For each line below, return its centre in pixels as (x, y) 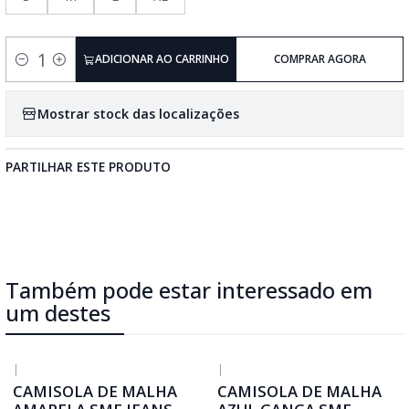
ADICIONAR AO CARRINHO (162, 59)
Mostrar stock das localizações (138, 113)
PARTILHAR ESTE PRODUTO (88, 167)
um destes (58, 313)
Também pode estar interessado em (189, 290)
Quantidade (41, 69)
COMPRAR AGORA (320, 59)
